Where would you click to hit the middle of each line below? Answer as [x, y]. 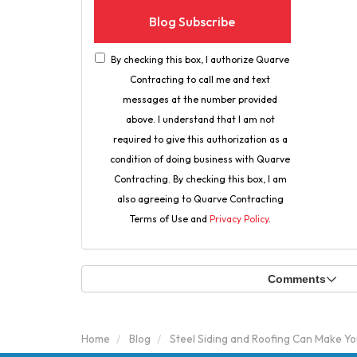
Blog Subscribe [192, 22]
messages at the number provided [200, 100]
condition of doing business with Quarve [200, 159]
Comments [297, 279]
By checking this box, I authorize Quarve [200, 60]
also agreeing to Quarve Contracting [200, 199]
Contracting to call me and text [200, 80]
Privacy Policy [239, 219]
